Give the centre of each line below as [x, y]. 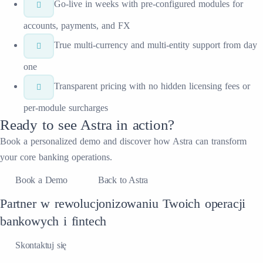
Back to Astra [123, 180]
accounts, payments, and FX [77, 26]
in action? [143, 124]
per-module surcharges [66, 108]
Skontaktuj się [41, 245]
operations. [92, 157]
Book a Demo [41, 180]
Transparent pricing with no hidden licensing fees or [152, 86]
